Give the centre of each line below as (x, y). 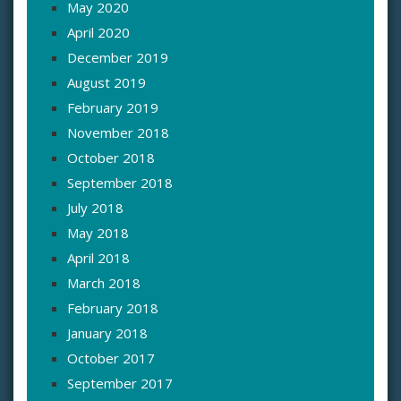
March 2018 (104, 283)
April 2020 (98, 33)
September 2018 (120, 183)
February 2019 (113, 108)
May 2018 (98, 233)
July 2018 (95, 208)
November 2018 (118, 133)
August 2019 (107, 83)
